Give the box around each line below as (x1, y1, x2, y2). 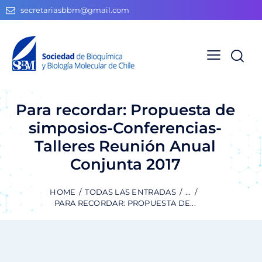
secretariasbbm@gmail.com (20, 5, 130, 15)
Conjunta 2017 (70, 154, 181, 174)
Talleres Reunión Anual (35, 136, 216, 156)
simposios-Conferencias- (29, 118, 222, 137)
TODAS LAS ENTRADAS (85, 187, 176, 197)
